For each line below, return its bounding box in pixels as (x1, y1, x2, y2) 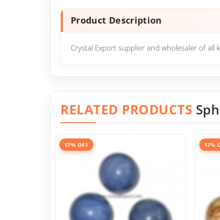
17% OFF (64, 141, 89, 148)
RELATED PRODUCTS (60, 101, 196, 118)
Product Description (71, 14, 162, 26)
